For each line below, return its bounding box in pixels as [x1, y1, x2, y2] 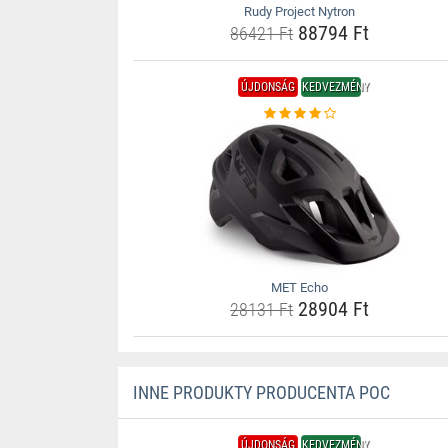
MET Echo [271, 280, 329, 295]
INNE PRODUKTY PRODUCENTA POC [132, 382, 390, 403]
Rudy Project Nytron [244, 4, 356, 19]
